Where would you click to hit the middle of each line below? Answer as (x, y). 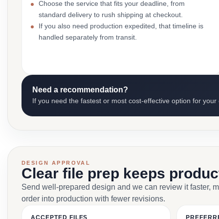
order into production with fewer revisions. (93, 199)
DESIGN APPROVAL (56, 163)
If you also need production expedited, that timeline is (121, 26)
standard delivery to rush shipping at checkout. (111, 15)
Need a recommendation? (80, 90)
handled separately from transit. (88, 37)
